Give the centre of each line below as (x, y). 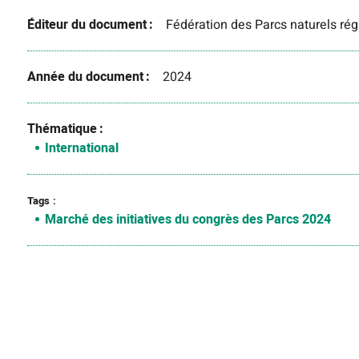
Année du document (85, 77)
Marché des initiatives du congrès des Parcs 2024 (188, 220)
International (81, 148)
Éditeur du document (87, 25)
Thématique (62, 129)
